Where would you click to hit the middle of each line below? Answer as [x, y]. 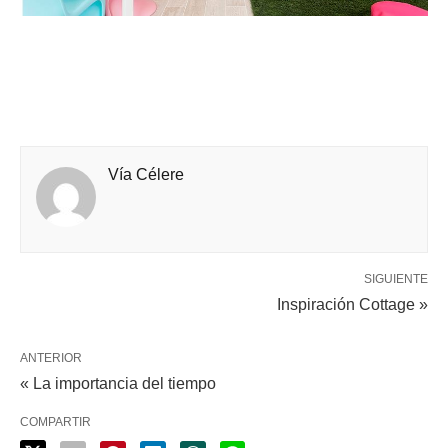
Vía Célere [146, 175]
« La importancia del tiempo [118, 384]
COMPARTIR [55, 422]
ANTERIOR [51, 358]
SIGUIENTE [396, 279]
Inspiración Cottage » [352, 305]
